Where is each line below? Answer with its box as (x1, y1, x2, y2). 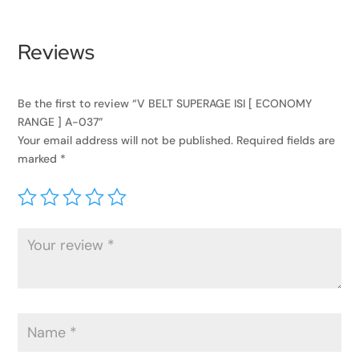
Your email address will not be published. (18, 133, 234, 148)
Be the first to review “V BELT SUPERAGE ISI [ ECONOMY (18, 96, 313, 111)
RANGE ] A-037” (18, 115, 104, 130)
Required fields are (236, 133, 336, 148)
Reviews (18, 38, 95, 67)
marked (18, 151, 61, 167)
